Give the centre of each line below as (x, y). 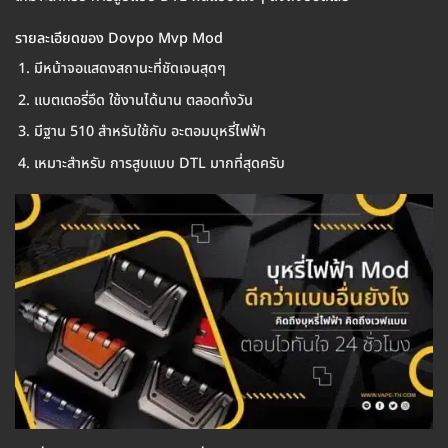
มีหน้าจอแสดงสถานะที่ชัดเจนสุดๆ (129, 69)
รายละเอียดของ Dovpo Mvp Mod (119, 38)
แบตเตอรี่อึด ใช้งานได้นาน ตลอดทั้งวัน (143, 100)
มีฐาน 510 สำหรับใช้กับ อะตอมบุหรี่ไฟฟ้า (149, 132)
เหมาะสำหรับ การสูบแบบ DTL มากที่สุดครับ (159, 163)
